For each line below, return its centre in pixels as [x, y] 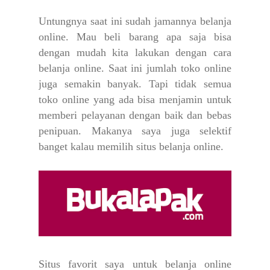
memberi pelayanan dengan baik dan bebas [135, 115]
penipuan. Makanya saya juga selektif [135, 131]
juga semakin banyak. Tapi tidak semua [135, 84]
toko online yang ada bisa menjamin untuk [135, 100]
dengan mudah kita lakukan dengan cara [135, 53]
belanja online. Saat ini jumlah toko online [135, 68]
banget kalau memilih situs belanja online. [133, 147]
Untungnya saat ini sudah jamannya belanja [135, 21]
